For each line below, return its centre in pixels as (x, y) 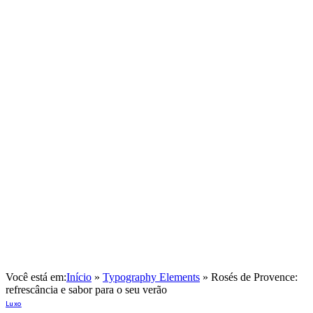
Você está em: (36, 277)
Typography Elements (151, 277)
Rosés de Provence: (254, 277)
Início (79, 277)
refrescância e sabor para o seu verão (86, 290)
